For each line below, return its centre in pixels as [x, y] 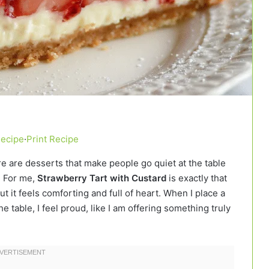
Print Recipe [52, 139]
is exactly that [197, 178]
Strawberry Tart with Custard [102, 178]
